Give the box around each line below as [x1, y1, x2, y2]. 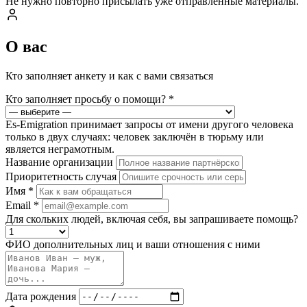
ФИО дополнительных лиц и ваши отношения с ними [5, 238, 260, 250]
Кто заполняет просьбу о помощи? [5, 93, 169, 105]
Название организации [5, 156, 113, 168]
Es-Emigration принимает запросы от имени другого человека [5, 118, 293, 130]
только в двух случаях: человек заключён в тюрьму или [5, 130, 264, 143]
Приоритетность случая [5, 170, 116, 182]
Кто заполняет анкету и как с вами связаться [5, 69, 213, 82]
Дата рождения [5, 290, 76, 302]
